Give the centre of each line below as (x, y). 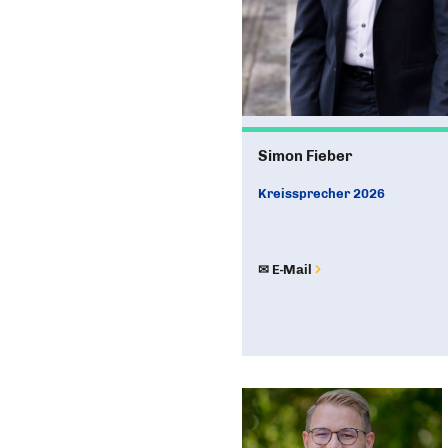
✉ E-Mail (285, 270)
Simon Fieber (305, 156)
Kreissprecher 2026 (321, 194)
